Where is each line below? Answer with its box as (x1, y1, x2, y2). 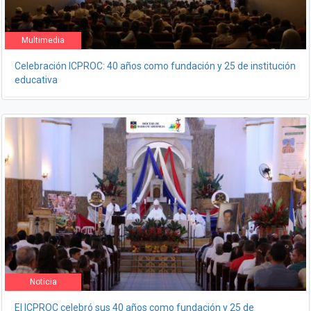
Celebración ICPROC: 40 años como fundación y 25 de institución (15, 60, 296, 72)
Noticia (29, 277, 57, 287)
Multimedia (22, 35, 65, 45)
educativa (15, 74, 58, 85)
